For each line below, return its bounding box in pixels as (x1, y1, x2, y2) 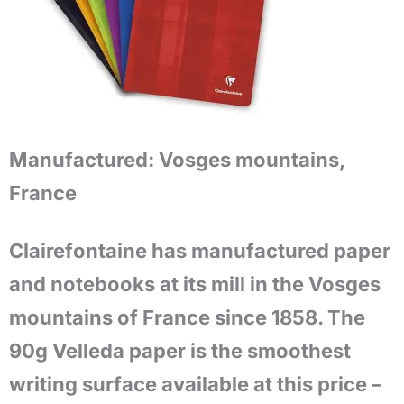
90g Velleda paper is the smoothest (9, 339, 351, 363)
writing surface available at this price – (9, 372, 381, 396)
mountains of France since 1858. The (9, 306, 365, 329)
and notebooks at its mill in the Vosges (9, 272, 381, 296)
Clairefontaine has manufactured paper (9, 239, 390, 262)
